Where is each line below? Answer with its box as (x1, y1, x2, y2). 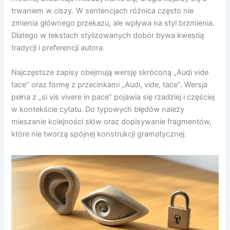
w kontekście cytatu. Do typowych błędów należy (11, 104, 185, 114)
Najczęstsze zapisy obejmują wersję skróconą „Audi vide (11, 67, 209, 77)
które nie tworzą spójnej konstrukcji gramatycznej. (11, 129, 187, 139)
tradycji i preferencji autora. (11, 43, 105, 53)
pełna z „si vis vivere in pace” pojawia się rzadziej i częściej (11, 92, 215, 102)
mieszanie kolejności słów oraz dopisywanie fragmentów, (11, 117, 212, 126)
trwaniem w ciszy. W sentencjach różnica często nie (11, 6, 194, 16)
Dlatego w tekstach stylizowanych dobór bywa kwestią (11, 31, 204, 41)
